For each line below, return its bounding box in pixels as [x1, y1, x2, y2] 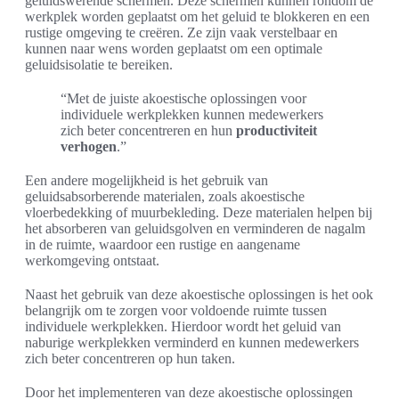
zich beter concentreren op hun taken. [25, 351, 235, 367]
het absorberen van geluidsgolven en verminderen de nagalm [25, 221, 365, 237]
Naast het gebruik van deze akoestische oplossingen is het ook [25, 287, 373, 303]
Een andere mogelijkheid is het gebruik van [25, 173, 268, 189]
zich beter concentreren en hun [61, 123, 236, 139]
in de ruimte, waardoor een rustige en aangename [25, 237, 300, 253]
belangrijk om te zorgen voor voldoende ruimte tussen [25, 303, 327, 319]
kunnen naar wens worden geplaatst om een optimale [25, 41, 322, 57]
